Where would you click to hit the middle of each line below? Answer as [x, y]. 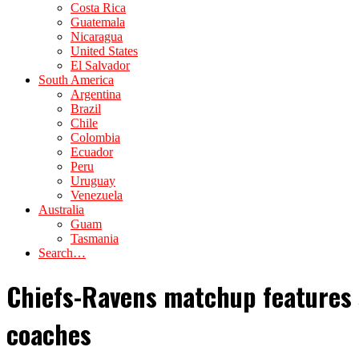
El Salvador [100, 65]
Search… [62, 253]
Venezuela [97, 195]
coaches [49, 334]
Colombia [95, 137]
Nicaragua [97, 36]
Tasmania [95, 238]
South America [76, 80]
